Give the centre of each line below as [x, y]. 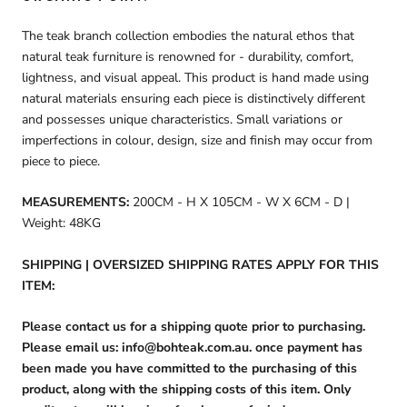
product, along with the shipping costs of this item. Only [186, 390]
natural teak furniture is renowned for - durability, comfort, [188, 56]
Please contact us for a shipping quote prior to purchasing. [194, 327]
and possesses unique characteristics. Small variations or [182, 119]
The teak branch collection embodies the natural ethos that [188, 35]
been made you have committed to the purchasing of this [189, 369]
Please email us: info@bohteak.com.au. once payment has [192, 348]
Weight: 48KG [61, 223]
